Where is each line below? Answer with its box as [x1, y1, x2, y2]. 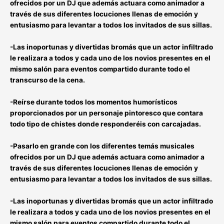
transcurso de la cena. [10, 75, 85, 84]
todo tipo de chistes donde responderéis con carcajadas [10, 119, 199, 128]
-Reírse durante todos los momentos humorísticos [10, 97, 177, 106]
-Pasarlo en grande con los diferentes [10, 141, 138, 150]
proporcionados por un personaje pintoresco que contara [10, 108, 203, 117]
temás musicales [138, 141, 194, 150]
